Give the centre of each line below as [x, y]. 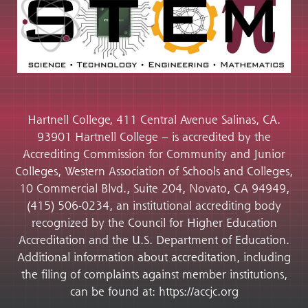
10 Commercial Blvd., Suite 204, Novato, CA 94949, [154, 188]
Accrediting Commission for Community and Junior [154, 154]
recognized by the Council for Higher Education [154, 223]
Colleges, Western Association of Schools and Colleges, [154, 171]
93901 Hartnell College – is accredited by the [154, 137]
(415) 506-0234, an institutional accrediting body [154, 206]
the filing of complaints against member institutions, [154, 274]
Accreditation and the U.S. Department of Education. [154, 240]
